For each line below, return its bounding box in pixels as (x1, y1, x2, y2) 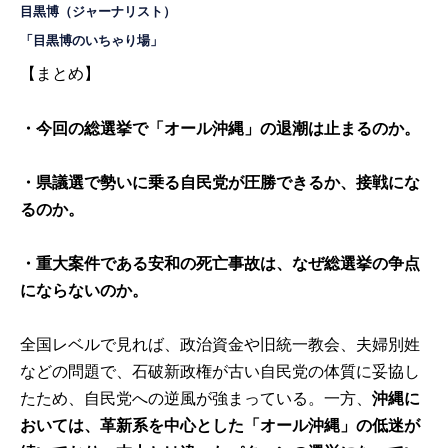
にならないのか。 (20, 281, 149, 299)
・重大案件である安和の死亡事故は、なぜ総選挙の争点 (20, 254, 421, 272)
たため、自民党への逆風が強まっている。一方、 (20, 390, 373, 408)
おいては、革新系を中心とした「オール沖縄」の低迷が (20, 417, 421, 435)
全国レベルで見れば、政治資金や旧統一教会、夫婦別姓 (20, 336, 421, 354)
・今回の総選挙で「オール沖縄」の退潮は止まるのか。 (20, 119, 421, 137)
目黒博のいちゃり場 (33, 33, 151, 49)
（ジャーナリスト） (59, 3, 177, 19)
